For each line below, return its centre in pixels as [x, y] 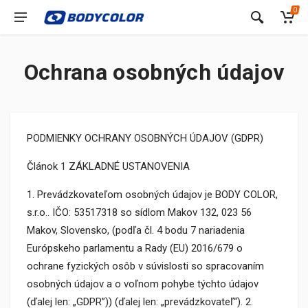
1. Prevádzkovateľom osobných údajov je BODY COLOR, [152, 195]
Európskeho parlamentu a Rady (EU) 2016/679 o [135, 248]
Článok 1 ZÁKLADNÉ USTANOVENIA [108, 166]
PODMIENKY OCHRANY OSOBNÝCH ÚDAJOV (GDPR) [145, 138]
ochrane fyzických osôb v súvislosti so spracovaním [145, 266]
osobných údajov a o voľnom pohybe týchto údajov [143, 284]
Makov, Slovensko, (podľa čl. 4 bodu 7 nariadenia [136, 230]
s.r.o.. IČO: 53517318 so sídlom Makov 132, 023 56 [139, 212]
